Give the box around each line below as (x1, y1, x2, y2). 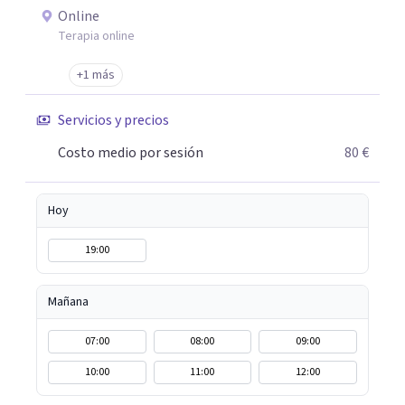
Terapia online (58, 27, 135, 45)
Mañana (48, 293, 89, 311)
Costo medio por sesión (58, 143, 203, 163)
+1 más (77, 66, 115, 84)
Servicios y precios (58, 110, 169, 130)
